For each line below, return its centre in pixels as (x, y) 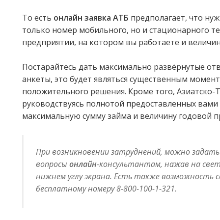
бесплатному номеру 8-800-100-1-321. (106, 189)
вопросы (53, 164)
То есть (38, 17)
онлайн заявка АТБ (91, 17)
